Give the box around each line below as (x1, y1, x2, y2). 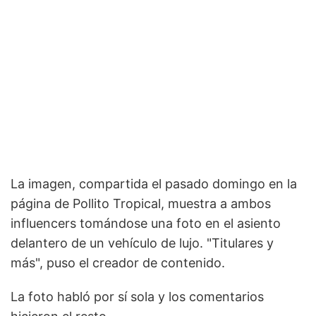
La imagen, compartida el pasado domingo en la (11, 176, 297, 192)
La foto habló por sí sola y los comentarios (11, 289, 264, 305)
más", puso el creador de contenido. (11, 255, 225, 271)
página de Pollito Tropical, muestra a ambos (11, 196, 271, 212)
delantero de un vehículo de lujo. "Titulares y (11, 236, 274, 251)
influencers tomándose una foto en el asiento (11, 216, 281, 231)
